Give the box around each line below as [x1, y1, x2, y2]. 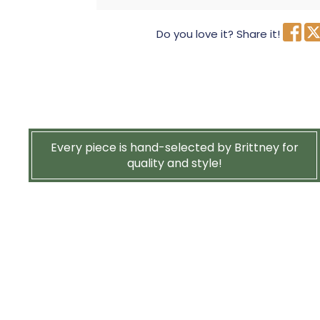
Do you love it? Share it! [156, 26, 280, 42]
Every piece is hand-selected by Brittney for [50, 139, 299, 156]
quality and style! [126, 154, 222, 171]
